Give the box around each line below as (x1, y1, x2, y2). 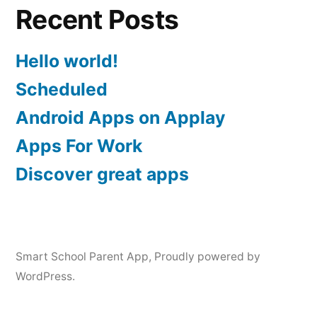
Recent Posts (16, 3, 179, 35)
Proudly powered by (154, 249, 260, 263)
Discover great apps (16, 163, 189, 185)
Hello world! (16, 50, 118, 71)
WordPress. (16, 269, 75, 283)
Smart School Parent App (16, 249, 149, 263)
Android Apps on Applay (16, 106, 226, 128)
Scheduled (16, 78, 108, 100)
